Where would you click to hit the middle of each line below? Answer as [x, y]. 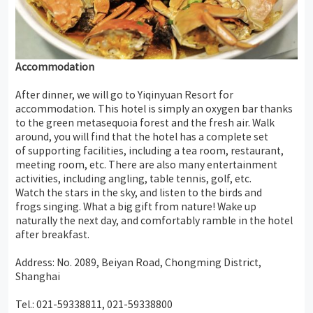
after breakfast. [52, 234]
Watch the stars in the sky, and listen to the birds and [139, 192]
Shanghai [38, 276]
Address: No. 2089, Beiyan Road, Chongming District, [138, 262]
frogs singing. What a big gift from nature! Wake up [136, 206]
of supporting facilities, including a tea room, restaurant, [150, 150]
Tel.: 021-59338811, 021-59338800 [94, 304]
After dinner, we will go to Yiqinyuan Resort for [124, 94]
